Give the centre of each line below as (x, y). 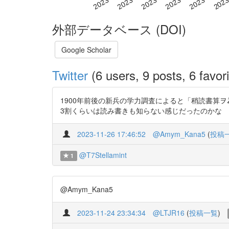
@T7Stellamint (103, 155)
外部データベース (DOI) (119, 29)
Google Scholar (86, 50)
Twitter (70, 75)
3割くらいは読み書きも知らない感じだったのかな (141, 110)
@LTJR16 (169, 213)
